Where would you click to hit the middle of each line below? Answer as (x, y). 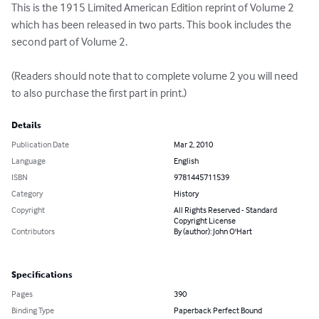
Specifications (42, 275)
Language (28, 161)
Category (27, 194)
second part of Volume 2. (70, 42)
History (186, 194)
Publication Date (40, 145)
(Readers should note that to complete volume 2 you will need (156, 76)
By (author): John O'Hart (213, 231)
